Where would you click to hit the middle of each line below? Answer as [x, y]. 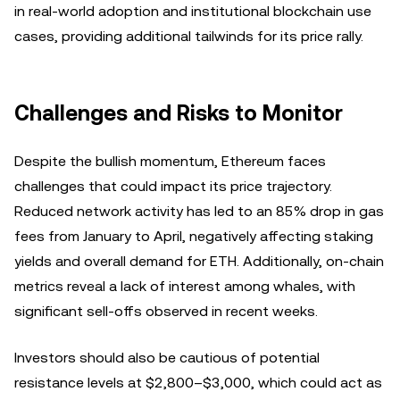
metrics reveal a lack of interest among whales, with [185, 286]
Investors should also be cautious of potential [167, 357]
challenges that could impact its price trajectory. [173, 186]
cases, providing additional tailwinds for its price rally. [189, 36]
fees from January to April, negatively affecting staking [194, 236]
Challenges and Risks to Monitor [179, 113]
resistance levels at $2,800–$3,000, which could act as [198, 382]
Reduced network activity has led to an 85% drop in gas [199, 211]
